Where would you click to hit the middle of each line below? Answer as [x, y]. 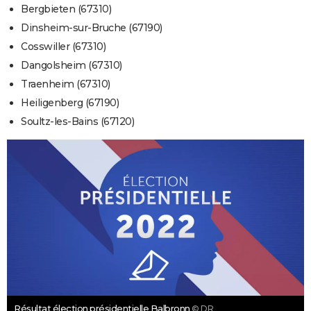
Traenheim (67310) [66, 84]
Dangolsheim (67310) [72, 66]
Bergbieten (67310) [66, 9]
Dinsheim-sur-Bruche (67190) [92, 28]
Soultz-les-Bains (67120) [77, 122]
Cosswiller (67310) [63, 47]
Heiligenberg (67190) [70, 103]
